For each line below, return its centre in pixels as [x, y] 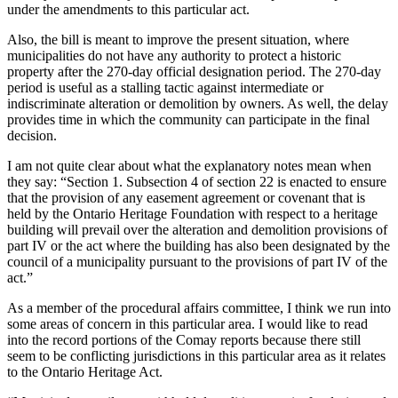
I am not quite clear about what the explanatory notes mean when [189, 166]
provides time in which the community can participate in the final [188, 120]
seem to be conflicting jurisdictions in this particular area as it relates [196, 356]
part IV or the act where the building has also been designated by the [199, 246]
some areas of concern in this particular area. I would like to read [187, 324]
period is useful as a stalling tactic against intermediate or [165, 88]
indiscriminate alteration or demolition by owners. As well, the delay [198, 104]
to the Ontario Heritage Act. [85, 372]
